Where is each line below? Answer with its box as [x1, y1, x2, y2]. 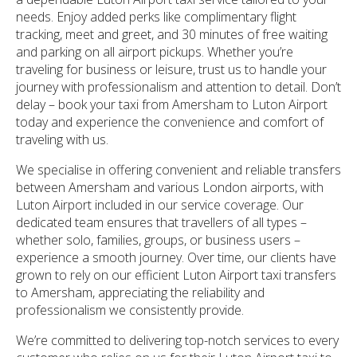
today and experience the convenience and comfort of [16, 112, 324, 131]
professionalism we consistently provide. [16, 300, 244, 319]
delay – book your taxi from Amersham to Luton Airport [16, 95, 328, 113]
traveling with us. [16, 130, 108, 148]
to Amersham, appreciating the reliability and [16, 283, 265, 301]
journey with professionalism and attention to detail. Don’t [16, 77, 341, 96]
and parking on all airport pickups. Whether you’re [16, 42, 293, 61]
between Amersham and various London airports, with [16, 178, 324, 196]
